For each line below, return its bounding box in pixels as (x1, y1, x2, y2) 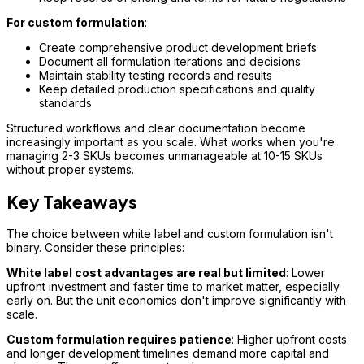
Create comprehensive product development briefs (39, 41, 317, 55)
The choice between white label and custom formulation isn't (6, 227, 333, 241)
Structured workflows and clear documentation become (6, 121, 305, 136)
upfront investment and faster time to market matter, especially (6, 279, 340, 294)
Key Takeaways (6, 190, 137, 213)
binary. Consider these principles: (6, 240, 184, 255)
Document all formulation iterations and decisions (39, 54, 301, 69)
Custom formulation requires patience (6, 332, 232, 347)
